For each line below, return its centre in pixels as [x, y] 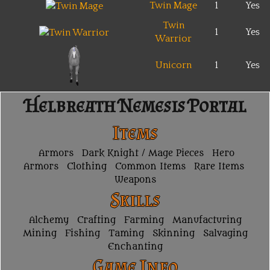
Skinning [173, 234]
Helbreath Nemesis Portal [135, 106]
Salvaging [225, 234]
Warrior [173, 39]
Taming [126, 234]
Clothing [86, 167]
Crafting [96, 221]
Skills [135, 200]
